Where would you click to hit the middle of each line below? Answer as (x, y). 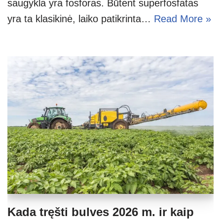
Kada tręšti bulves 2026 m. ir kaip (101, 212)
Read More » (183, 18)
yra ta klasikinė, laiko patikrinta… (81, 18)
